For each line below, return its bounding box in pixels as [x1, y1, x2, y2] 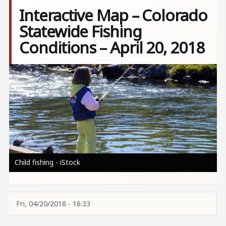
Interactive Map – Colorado [19, 4, 207, 26]
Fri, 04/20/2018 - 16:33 [16, 198, 90, 208]
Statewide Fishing [19, 20, 142, 42]
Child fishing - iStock [14, 157, 80, 167]
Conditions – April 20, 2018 [19, 36, 204, 59]
